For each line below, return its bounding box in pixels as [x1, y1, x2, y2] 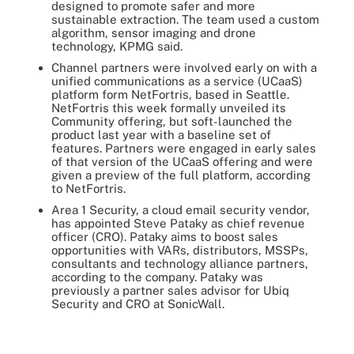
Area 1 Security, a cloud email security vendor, [51, 202, 310, 217]
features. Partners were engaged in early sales [51, 141, 316, 155]
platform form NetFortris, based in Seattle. [51, 87, 289, 101]
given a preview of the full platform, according [51, 168, 311, 182]
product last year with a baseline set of [51, 127, 271, 141]
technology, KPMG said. [51, 39, 183, 53]
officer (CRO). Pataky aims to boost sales [51, 229, 278, 243]
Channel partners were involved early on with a [51, 60, 317, 74]
